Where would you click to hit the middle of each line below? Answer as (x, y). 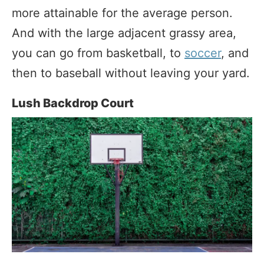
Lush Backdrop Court (73, 103)
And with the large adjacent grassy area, (124, 33)
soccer (203, 53)
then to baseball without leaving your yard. (131, 73)
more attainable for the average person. (122, 13)
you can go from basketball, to (98, 53)
